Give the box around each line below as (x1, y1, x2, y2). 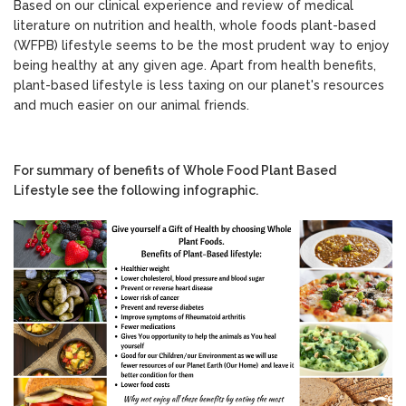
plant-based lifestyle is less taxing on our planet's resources (14, 78, 384, 93)
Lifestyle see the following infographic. (14, 183, 261, 198)
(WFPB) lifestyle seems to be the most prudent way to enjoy (14, 38, 390, 53)
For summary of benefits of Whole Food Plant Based (14, 163, 336, 179)
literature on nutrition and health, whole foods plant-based (14, 18, 376, 34)
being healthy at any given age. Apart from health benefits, (14, 58, 376, 73)
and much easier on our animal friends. (14, 98, 249, 113)
